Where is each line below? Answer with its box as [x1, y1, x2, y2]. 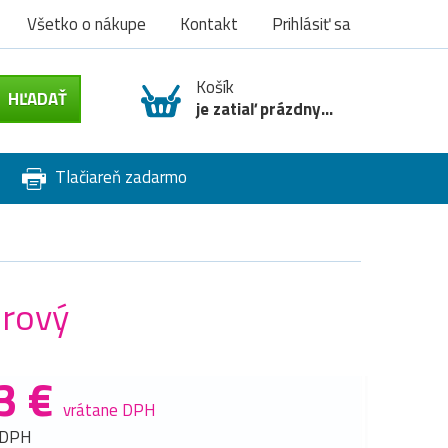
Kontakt [180, 11, 238, 37]
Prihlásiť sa [272, 11, 351, 37]
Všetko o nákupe [27, 11, 146, 37]
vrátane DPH [63, 396, 156, 423]
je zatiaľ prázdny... [196, 96, 333, 122]
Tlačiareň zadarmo [50, 164, 187, 190]
